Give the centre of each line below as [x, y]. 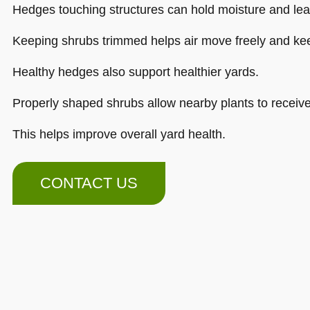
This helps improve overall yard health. [119, 134]
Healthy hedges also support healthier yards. [136, 72]
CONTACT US [89, 183]
